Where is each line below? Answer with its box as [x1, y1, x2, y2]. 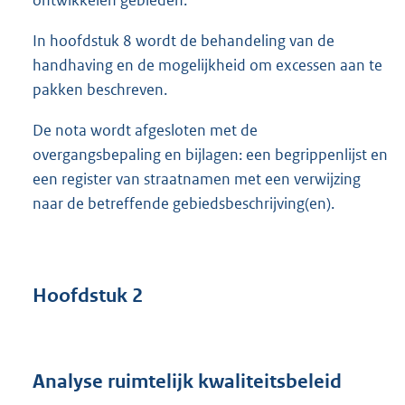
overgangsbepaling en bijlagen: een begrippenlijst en [33, 145, 388, 165]
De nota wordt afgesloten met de [33, 120, 258, 141]
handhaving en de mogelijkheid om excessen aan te [33, 55, 382, 76]
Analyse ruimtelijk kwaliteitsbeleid [33, 369, 342, 393]
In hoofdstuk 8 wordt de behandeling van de [33, 31, 334, 52]
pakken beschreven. [33, 80, 167, 100]
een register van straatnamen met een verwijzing [33, 169, 361, 190]
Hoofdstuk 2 [33, 283, 143, 307]
